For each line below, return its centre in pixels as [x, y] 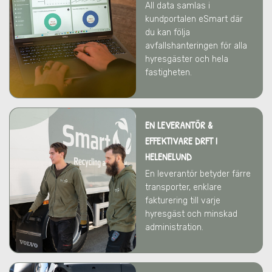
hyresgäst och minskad [191, 214]
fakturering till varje [183, 201]
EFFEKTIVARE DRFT [180, 141]
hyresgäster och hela [187, 59]
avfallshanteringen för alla [196, 46]
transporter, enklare [183, 187]
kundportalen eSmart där [194, 19]
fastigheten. [168, 73]
